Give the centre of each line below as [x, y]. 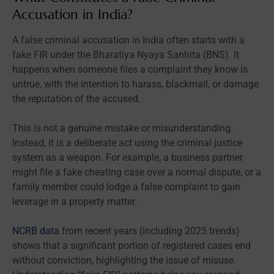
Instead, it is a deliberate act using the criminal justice [127, 143]
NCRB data [36, 231]
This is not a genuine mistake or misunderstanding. [123, 128]
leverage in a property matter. [75, 201]
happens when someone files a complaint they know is [130, 69]
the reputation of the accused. [76, 98]
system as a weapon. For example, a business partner [128, 157]
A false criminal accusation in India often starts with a [128, 40]
